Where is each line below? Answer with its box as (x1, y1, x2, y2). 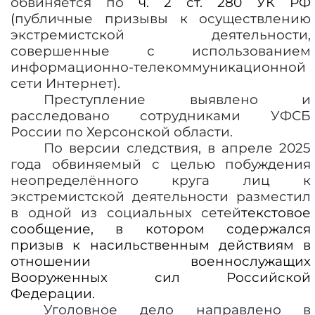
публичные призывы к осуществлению (15, 11, 311, 27)
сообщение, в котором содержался (11, 221, 311, 237)
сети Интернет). (11, 75, 120, 91)
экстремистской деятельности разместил (11, 188, 311, 205)
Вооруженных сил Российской (11, 269, 311, 285)
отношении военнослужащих (11, 253, 311, 269)
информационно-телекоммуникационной (11, 59, 306, 75)
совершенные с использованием (11, 43, 311, 59)
